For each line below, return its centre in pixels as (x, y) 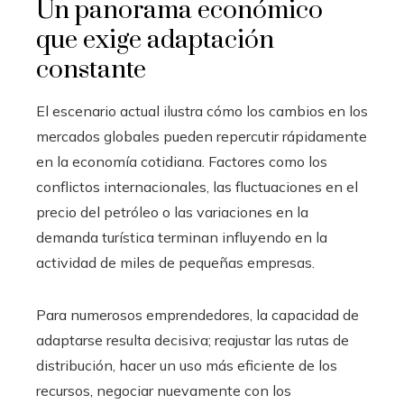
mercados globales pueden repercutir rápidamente (202, 136)
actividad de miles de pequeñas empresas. (175, 262)
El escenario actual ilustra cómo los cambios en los (202, 110)
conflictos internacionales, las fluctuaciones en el (197, 186)
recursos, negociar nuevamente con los (164, 390)
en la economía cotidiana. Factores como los (182, 161)
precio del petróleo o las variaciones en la (172, 211)
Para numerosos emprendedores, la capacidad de (197, 314)
